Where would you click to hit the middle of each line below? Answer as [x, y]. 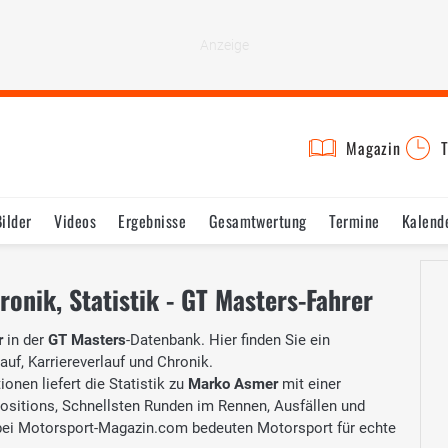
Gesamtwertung [257, 221]
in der [25, 339]
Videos [75, 221]
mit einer [309, 383]
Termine [354, 221]
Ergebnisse [152, 221]
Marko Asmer [233, 383]
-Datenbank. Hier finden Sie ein [228, 339]
